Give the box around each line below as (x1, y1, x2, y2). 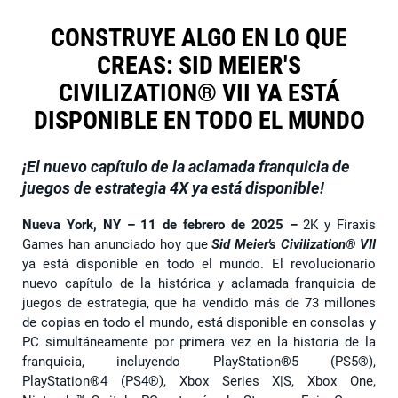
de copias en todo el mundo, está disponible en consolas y (22, 314, 376, 331)
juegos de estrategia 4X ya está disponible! (22, 179, 324, 198)
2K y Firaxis (297, 217, 376, 234)
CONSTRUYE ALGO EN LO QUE (51, 23, 347, 53)
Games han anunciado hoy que (22, 236, 212, 253)
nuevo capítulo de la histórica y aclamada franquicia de (22, 275, 376, 292)
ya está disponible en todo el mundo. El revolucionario (22, 256, 376, 273)
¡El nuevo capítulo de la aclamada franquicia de (22, 157, 350, 177)
